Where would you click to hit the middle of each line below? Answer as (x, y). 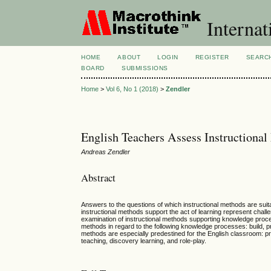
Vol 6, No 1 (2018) (132, 89)
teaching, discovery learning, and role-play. (144, 241)
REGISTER (212, 57)
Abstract (99, 177)
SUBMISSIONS (145, 68)
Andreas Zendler (106, 152)
